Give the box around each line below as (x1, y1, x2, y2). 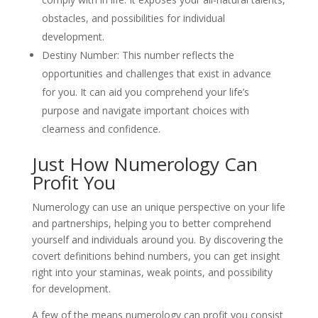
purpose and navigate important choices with (41, 104, 249, 117)
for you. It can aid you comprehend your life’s (41, 85, 249, 99)
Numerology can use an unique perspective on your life (31, 200, 285, 214)
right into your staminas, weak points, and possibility (31, 265, 273, 279)
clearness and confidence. (41, 122, 160, 136)
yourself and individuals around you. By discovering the (31, 233, 283, 246)
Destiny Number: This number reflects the (41, 48, 234, 62)
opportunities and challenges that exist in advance (41, 67, 271, 80)
